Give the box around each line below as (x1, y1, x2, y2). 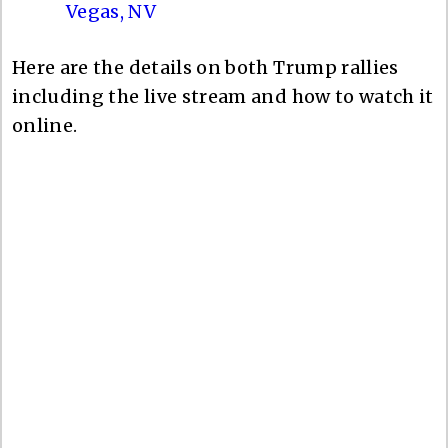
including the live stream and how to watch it (12, 84, 434, 108)
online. (12, 113, 78, 137)
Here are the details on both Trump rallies (12, 55, 399, 79)
